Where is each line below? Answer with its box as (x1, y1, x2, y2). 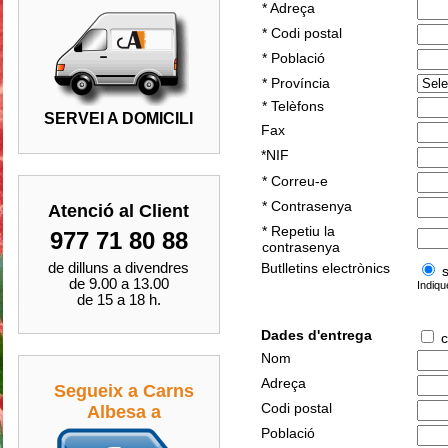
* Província (261, 75, 330, 91)
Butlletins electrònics (260, 260, 390, 276)
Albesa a (86, 402, 161, 422)
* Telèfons (261, 98, 324, 114)
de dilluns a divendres (48, 260, 189, 276)
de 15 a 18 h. (76, 292, 161, 308)
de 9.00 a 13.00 (68, 276, 169, 292)
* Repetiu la (261, 223, 335, 239)
